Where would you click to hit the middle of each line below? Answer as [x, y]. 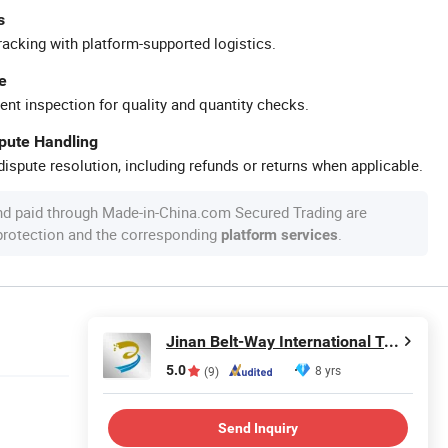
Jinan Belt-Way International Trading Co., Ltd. [391, 341]
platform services [279, 235]
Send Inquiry [258, 427]
